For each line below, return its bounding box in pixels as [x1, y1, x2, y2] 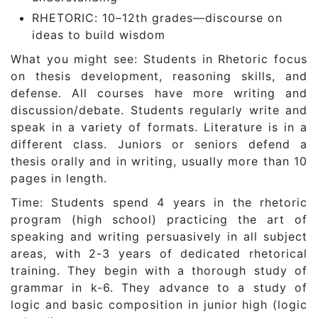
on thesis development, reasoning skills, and [11, 68, 307, 83]
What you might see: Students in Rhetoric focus [11, 51, 307, 66]
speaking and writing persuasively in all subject [11, 229, 307, 243]
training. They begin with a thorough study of [11, 263, 307, 278]
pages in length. [11, 170, 107, 185]
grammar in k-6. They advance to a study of [11, 280, 307, 295]
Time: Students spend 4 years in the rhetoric [11, 194, 307, 209]
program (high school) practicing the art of [11, 212, 307, 226]
